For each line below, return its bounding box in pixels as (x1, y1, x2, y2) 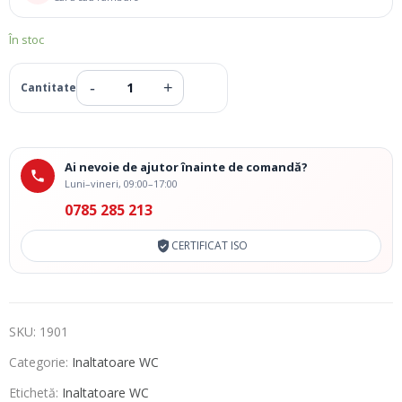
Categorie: (9, 354, 72, 371)
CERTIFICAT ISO (170, 238, 248, 253)
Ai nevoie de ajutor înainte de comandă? (65, 159, 308, 175)
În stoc (9, 31, 44, 48)
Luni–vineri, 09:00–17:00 (65, 177, 178, 190)
